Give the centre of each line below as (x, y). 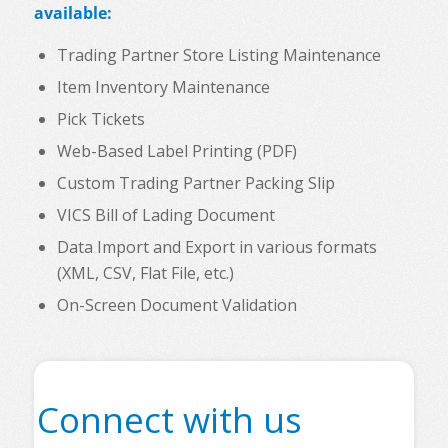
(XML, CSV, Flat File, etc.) (145, 273)
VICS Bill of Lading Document (165, 215)
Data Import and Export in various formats (216, 247)
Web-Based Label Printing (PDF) (176, 151)
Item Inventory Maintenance (163, 87)
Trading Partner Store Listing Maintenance (218, 55)
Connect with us (170, 420)
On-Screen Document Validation (176, 305)
